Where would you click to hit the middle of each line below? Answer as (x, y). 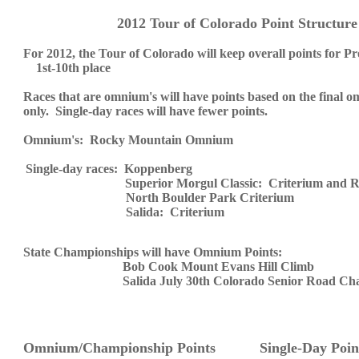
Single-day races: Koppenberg (109, 169)
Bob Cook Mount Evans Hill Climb (218, 266)
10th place (83, 68)
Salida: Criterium (123, 212)
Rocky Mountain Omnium (161, 140)
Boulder (184, 198)
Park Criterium (251, 198)
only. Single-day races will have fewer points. (145, 111)
